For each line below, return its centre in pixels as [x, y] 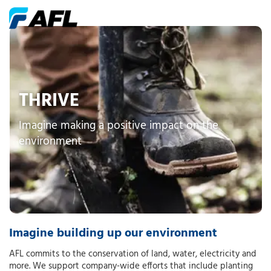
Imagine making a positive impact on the [118, 126]
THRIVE [49, 101]
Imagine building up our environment [113, 234]
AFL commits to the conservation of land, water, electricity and [133, 254]
